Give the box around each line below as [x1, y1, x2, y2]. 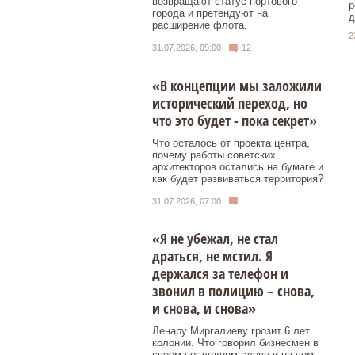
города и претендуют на [152, 7, 268, 20]
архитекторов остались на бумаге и [152, 160, 323, 173]
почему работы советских [152, 148, 276, 161]
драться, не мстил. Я [152, 246, 273, 266]
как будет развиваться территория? [152, 172, 323, 185]
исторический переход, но [152, 93, 307, 113]
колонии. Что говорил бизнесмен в [152, 337, 319, 349]
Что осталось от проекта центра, [152, 136, 310, 149]
